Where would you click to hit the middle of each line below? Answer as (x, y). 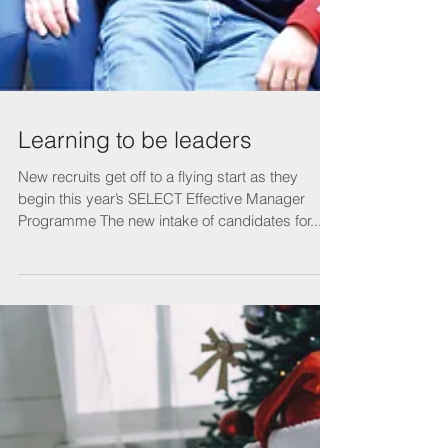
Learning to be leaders (135, 271)
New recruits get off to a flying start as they (158, 308)
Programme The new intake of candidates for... (170, 352)
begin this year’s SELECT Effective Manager (161, 330)
